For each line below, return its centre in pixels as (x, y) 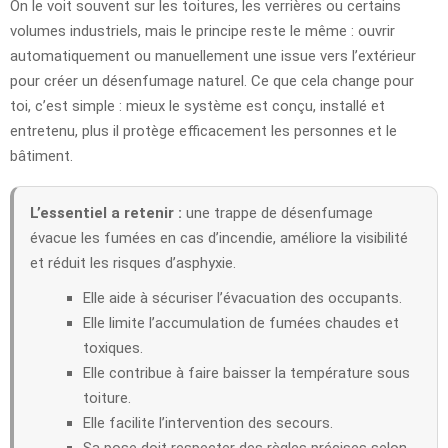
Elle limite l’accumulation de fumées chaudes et (241, 322)
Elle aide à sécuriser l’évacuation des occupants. (242, 297)
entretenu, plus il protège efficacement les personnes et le (203, 130)
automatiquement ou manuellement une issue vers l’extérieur (213, 55)
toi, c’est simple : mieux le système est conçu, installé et (197, 105)
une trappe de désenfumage (277, 212)
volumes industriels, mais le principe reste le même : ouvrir (202, 30)
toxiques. (113, 347)
